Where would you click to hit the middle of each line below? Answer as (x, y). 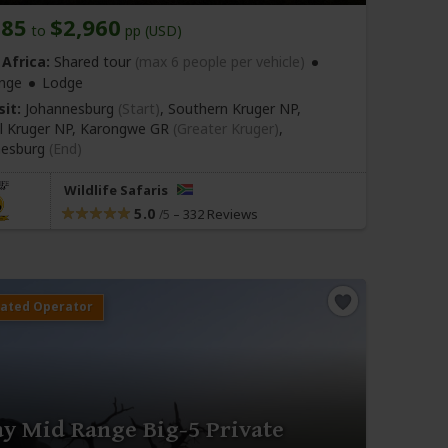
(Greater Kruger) (226, 128)
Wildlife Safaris (117, 189)
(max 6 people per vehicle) (220, 61)
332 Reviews (220, 213)
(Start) (139, 108)
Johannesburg (69, 108)
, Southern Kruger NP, (230, 108)
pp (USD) (151, 30)
